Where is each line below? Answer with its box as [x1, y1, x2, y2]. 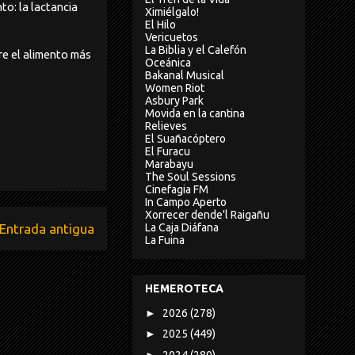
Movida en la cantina [145, 106, 245, 120]
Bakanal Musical [145, 68, 224, 82]
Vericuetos [145, 30, 198, 44]
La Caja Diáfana [145, 220, 219, 234]
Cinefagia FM [145, 182, 208, 196]
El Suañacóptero [145, 132, 226, 145]
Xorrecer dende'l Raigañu [145, 208, 269, 221]
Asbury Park [145, 94, 204, 107]
